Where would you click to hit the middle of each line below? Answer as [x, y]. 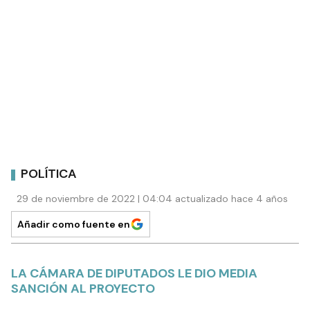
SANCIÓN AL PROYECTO [83, 288]
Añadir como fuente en [74, 224]
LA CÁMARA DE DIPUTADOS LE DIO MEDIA [134, 273]
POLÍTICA [49, 174]
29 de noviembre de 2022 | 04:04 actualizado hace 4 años [152, 198]
